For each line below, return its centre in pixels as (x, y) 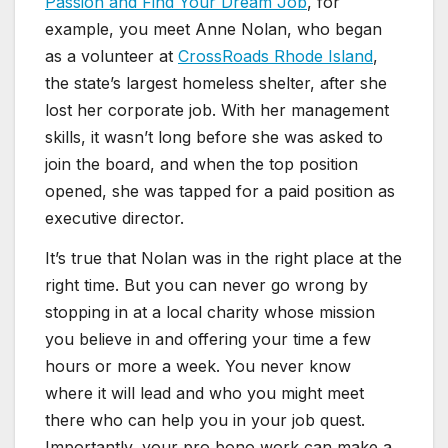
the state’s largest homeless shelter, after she (216, 83)
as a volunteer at (111, 56)
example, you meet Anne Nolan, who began (213, 29)
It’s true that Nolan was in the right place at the (223, 258)
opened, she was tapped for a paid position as (220, 191)
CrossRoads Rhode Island (275, 56)
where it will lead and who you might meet (204, 393)
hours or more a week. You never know (198, 366)
